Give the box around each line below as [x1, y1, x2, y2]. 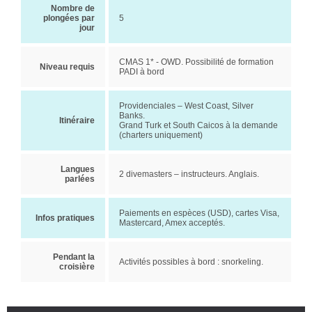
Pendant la [53, 252, 95, 262]
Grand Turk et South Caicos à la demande [119, 120, 278, 130]
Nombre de [51, 3, 95, 13]
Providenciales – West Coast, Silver [119, 101, 253, 111]
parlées [65, 174, 95, 184]
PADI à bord [119, 67, 164, 77]
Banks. [119, 111, 145, 120]
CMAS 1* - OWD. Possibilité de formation [119, 57, 274, 67]
